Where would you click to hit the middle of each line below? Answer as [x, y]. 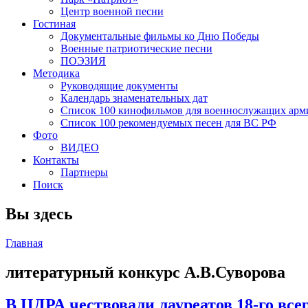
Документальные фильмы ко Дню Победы [160, 36]
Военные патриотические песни [136, 48]
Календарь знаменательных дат [134, 98]
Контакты [56, 160]
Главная [24, 243]
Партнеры [84, 172]
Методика [56, 73]
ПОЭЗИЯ [83, 61]
